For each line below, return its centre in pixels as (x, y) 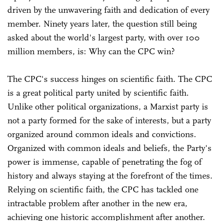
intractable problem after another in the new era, (97, 203)
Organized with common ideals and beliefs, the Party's (110, 148)
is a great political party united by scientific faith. (98, 92)
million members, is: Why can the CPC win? (91, 51)
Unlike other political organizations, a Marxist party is (108, 106)
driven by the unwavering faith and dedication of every (109, 10)
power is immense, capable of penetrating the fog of (105, 162)
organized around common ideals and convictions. (102, 134)
